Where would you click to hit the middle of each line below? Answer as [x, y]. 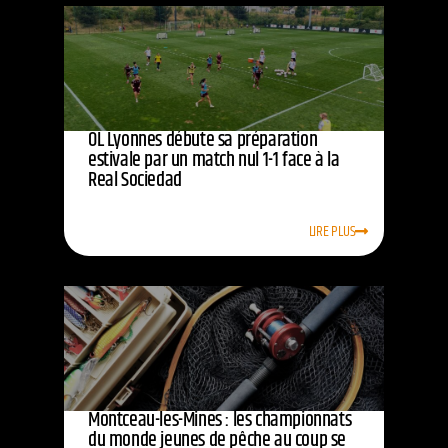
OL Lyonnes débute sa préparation [203, 141]
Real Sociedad [135, 181]
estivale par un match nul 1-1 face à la [214, 161]
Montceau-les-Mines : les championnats [220, 421]
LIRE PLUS [332, 231]
